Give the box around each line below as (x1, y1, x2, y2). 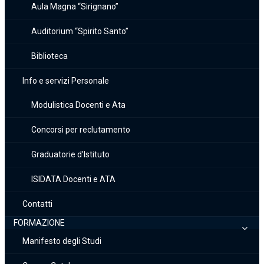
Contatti (22, 199, 52, 209)
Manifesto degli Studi (22, 236, 101, 246)
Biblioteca (31, 51, 68, 61)
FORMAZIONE (14, 218, 65, 227)
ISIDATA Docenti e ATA (31, 174, 115, 184)
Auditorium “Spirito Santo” (31, 27, 128, 36)
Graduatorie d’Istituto (31, 150, 110, 159)
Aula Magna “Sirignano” (31, 2, 118, 11)
